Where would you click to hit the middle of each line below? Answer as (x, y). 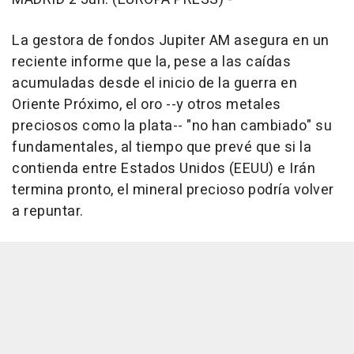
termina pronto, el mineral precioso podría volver (173, 190)
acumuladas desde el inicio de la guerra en (154, 84)
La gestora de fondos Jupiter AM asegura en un (171, 41)
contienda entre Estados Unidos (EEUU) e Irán (164, 169)
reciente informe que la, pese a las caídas (151, 62)
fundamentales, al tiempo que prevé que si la (162, 148)
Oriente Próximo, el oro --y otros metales (147, 105)
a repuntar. (48, 212)
